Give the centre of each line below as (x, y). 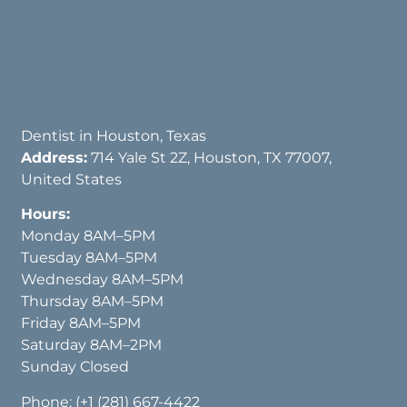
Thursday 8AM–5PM (93, 302)
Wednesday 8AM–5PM (103, 280)
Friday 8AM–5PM (81, 323)
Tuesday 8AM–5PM (89, 258)
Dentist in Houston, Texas (114, 135)
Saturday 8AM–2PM (92, 345)
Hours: (48, 214)
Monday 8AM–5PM (89, 236)
